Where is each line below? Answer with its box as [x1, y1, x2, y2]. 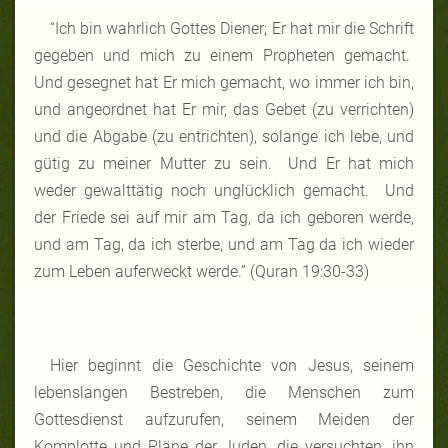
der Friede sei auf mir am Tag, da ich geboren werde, [34, 207, 414, 227]
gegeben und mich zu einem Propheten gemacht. [34, 45, 414, 65]
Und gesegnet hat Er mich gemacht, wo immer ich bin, [34, 72, 414, 92]
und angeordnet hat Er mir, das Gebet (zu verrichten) [34, 99, 414, 119]
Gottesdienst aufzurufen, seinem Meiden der [34, 409, 414, 429]
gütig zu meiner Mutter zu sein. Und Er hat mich [34, 153, 414, 173]
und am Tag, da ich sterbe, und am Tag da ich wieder [34, 234, 414, 254]
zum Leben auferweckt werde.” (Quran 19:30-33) [34, 261, 369, 281]
